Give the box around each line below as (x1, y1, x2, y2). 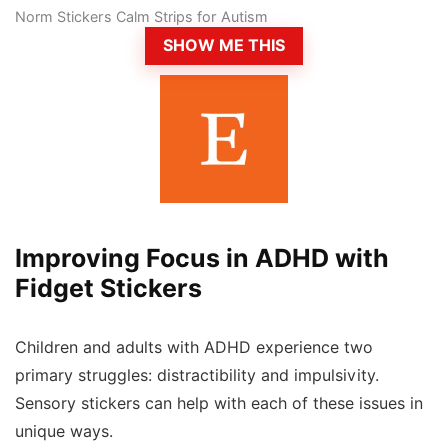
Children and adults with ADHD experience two (15, 337, 373, 357)
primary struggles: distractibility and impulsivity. (15, 365, 379, 385)
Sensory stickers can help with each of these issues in (15, 393, 423, 413)
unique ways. (15, 421, 118, 441)
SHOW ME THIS (163, 36, 285, 56)
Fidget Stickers (15, 272, 202, 303)
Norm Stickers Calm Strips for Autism (15, 8, 268, 26)
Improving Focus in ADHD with (15, 242, 389, 273)
